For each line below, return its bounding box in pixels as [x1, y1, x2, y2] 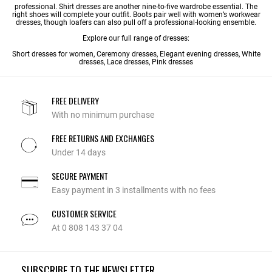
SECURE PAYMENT [52, 169, 108, 182]
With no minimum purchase [52, 110, 154, 120]
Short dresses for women [12, 49, 93, 58]
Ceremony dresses [96, 49, 157, 58]
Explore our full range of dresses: [83, 33, 189, 42]
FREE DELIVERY [52, 94, 99, 107]
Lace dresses [107, 57, 149, 66]
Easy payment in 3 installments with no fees [52, 185, 216, 195]
